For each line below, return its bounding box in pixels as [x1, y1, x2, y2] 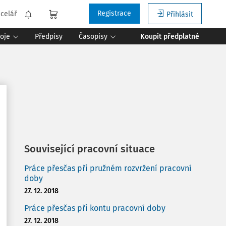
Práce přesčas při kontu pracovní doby [24, 203, 165, 213]
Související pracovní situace [24, 143, 155, 155]
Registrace [97, 9, 131, 18]
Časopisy [79, 32, 107, 41]
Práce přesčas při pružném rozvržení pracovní [24, 163, 192, 173]
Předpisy [35, 32, 63, 41]
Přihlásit [166, 10, 193, 19]
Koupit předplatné [140, 32, 199, 41]
